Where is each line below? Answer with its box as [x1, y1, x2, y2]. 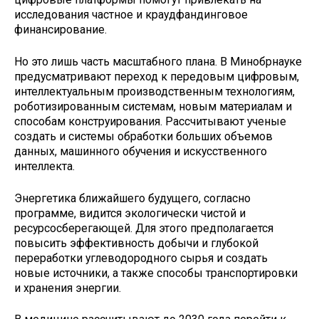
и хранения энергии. [14, 281, 121, 295]
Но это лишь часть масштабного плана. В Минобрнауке [14, 54, 302, 68]
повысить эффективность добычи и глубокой [14, 236, 258, 250]
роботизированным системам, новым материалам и [14, 99, 292, 113]
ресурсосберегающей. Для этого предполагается [14, 221, 273, 235]
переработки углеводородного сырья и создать [14, 251, 268, 265]
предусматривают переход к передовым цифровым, [14, 69, 299, 83]
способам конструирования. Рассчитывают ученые [14, 114, 286, 128]
